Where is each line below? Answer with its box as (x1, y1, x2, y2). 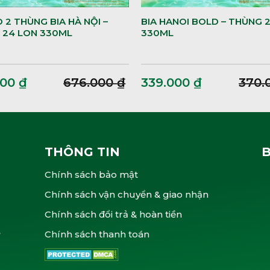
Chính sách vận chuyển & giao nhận (45, 189, 209, 201)
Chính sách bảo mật (45, 169, 138, 181)
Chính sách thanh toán (45, 228, 149, 240)
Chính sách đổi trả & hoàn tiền (45, 209, 182, 221)
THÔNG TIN (45, 145, 120, 160)
